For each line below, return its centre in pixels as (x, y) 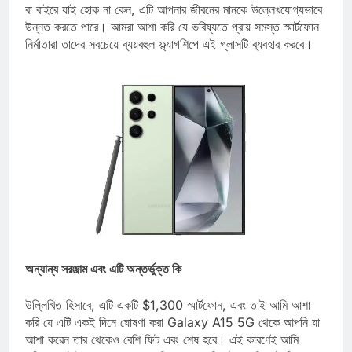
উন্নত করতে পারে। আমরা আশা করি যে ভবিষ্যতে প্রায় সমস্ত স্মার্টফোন (172, 41)
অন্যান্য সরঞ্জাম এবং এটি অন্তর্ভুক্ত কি (103, 283)
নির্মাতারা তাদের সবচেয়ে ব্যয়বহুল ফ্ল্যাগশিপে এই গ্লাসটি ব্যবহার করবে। (169, 59)
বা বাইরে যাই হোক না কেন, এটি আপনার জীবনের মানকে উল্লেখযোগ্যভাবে (174, 24)
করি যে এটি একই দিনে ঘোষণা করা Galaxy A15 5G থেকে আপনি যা (172, 337)
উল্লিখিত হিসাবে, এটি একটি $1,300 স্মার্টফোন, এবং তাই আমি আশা (168, 319)
